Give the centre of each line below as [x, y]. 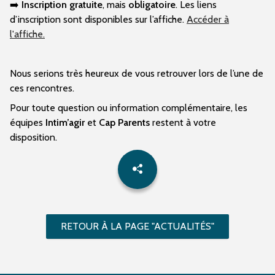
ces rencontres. [42, 88]
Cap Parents [124, 123]
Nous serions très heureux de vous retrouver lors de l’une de [137, 74]
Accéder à [208, 20]
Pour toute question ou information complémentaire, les [129, 108]
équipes [28, 123]
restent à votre [183, 123]
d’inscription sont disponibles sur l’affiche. [98, 20]
